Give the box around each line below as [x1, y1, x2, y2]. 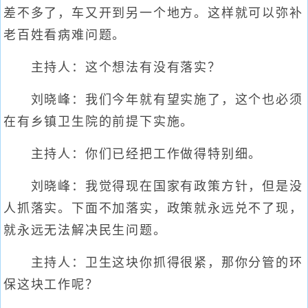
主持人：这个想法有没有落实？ [3, 60, 221, 74]
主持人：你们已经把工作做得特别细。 [3, 147, 263, 161]
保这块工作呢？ [3, 278, 99, 291]
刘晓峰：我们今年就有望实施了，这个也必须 [3, 93, 303, 107]
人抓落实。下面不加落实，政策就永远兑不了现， [3, 201, 303, 215]
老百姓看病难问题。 [3, 28, 126, 42]
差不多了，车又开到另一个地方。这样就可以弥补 [3, 6, 303, 20]
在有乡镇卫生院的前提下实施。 [3, 115, 195, 129]
